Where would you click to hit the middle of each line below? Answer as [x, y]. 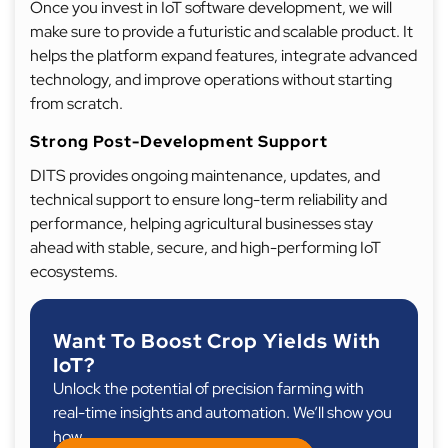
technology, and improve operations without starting [211, 79]
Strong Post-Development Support [179, 141]
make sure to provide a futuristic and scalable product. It [221, 31]
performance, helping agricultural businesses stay [201, 223]
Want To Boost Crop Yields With [217, 341]
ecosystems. [74, 271]
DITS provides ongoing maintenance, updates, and [205, 175]
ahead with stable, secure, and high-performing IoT [205, 247]
